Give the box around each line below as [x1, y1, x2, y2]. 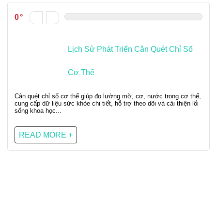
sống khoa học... [15, 107, 62, 114]
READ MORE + [19, 131, 73, 139]
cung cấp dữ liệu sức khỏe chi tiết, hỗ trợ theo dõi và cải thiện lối [15, 100, 199, 107]
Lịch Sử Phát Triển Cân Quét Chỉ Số [68, 45, 193, 53]
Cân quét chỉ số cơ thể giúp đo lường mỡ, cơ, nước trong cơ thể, [15, 93, 201, 100]
